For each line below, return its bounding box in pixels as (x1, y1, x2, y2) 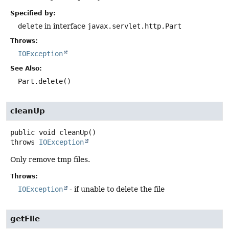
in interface (42, 21, 87, 30)
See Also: (10, 64, 42, 72)
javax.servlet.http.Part (87, 21, 181, 30)
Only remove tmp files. (10, 155, 90, 164)
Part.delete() (18, 77, 71, 85)
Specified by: (10, 9, 56, 17)
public (10, 128, 35, 137)
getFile (10, 214, 40, 224)
